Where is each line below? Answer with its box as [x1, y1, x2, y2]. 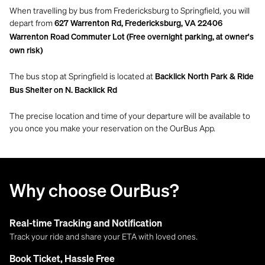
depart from [9, 17, 54, 28]
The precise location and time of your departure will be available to [9, 110, 250, 121]
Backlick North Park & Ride [155, 73, 254, 82]
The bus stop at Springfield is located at [9, 70, 155, 82]
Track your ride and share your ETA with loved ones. [9, 231, 198, 242]
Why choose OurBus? [9, 183, 179, 202]
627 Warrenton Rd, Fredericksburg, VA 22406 [54, 20, 222, 28]
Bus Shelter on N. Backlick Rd [9, 86, 117, 95]
